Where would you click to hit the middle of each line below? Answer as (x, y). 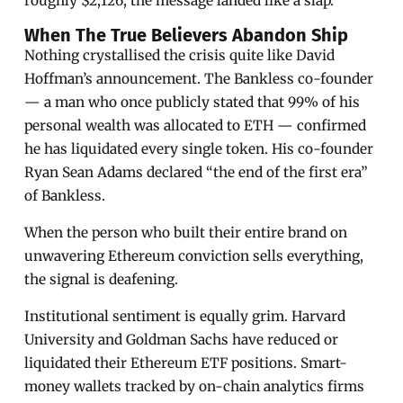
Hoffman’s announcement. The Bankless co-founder (199, 78)
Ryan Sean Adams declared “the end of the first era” (197, 172)
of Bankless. (65, 195)
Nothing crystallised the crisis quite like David (180, 55)
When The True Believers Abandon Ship (187, 35)
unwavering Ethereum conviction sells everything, (194, 255)
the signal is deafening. (102, 279)
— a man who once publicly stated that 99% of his (193, 102)
